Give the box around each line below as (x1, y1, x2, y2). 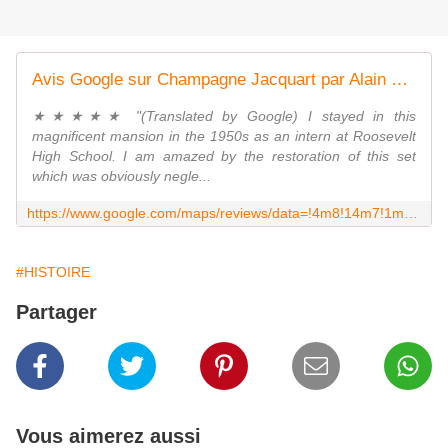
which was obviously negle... (32, 168, 211, 185)
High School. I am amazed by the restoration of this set (32, 148, 416, 165)
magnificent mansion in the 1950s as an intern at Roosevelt (32, 128, 416, 145)
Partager (16, 301, 97, 324)
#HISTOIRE (16, 264, 90, 281)
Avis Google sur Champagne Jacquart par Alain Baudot (391, 70, 408, 90)
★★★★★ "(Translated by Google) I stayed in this (32, 108, 416, 125)
